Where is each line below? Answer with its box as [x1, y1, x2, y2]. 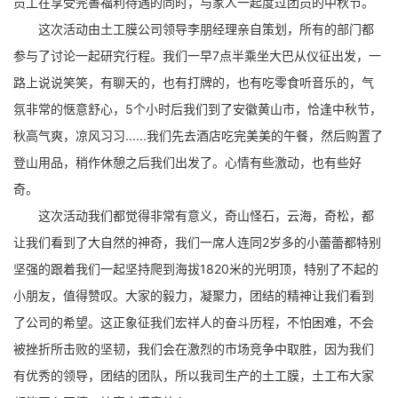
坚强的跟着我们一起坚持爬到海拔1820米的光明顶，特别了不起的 [13, 261, 378, 276]
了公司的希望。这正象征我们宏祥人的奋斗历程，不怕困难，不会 [13, 314, 374, 330]
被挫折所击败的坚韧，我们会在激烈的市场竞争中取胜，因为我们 [13, 341, 374, 356]
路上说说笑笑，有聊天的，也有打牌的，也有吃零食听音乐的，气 [13, 75, 374, 90]
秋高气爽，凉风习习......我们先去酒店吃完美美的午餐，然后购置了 [13, 128, 383, 143]
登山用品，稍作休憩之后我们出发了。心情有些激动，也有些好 [13, 155, 362, 170]
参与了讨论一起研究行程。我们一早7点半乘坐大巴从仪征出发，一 [13, 48, 381, 63]
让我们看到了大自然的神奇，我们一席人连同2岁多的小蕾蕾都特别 [13, 235, 381, 250]
